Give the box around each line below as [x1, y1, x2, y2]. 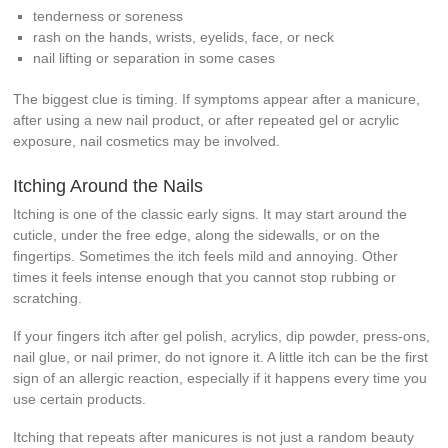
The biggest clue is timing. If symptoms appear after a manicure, [13, 90, 421, 107]
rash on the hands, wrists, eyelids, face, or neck [33, 28, 335, 45]
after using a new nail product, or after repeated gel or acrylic [13, 111, 400, 128]
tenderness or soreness [33, 7, 184, 24]
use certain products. [13, 390, 147, 407]
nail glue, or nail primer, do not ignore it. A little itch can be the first [13, 348, 429, 365]
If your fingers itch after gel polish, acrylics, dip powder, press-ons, [13, 327, 431, 344]
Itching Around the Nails [13, 175, 204, 196]
